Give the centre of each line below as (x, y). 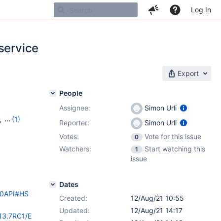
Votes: (69, 136)
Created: (73, 198)
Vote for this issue (173, 136)
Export (188, 73)
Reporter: (74, 123)
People (71, 93)
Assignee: (75, 108)
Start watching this (175, 149)
